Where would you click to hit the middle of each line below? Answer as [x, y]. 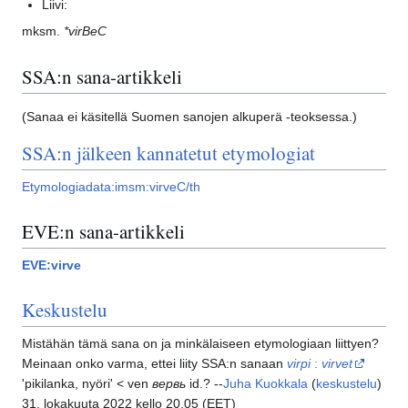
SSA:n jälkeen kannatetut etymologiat [168, 153]
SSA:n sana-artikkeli [102, 76]
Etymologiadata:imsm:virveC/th [111, 186]
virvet [337, 363]
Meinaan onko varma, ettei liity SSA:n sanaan [154, 363]
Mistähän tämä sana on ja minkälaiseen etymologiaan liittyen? [200, 343]
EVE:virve [51, 265]
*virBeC [85, 31]
